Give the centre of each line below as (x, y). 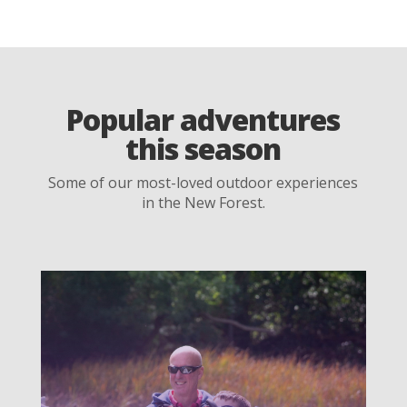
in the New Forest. (203, 203)
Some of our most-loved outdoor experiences (203, 183)
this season (203, 149)
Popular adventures (203, 120)
